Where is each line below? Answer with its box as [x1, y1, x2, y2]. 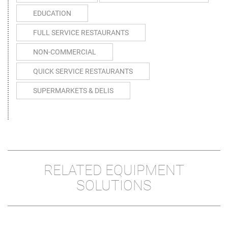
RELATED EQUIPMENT [44, 162, 184, 179]
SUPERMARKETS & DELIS [33, 87, 113, 95]
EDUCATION [33, 9, 71, 18]
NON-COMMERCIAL [33, 48, 96, 56]
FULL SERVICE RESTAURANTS [33, 28, 129, 37]
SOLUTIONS [76, 177, 152, 194]
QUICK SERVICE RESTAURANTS [33, 67, 133, 76]
